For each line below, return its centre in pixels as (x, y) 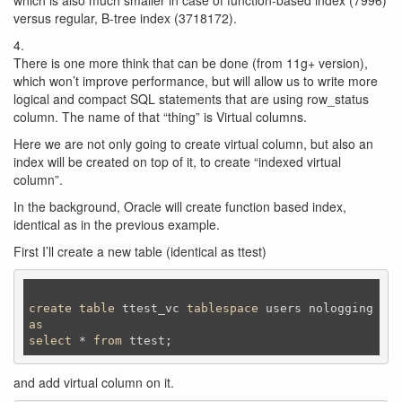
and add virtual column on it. (94, 382)
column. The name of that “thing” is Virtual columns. (160, 117)
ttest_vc (151, 308)
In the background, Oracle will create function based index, (180, 206)
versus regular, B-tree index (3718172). (125, 18)
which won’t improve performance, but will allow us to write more (196, 81)
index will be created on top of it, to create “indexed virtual (177, 162)
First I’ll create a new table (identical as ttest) (140, 251)
